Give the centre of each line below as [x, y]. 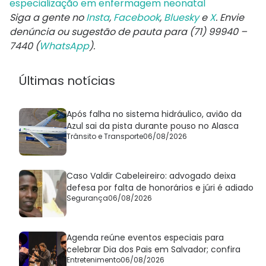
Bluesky [181, 17]
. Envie [230, 17]
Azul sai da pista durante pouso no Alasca [153, 126]
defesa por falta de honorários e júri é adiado [160, 187]
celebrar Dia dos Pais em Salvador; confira [153, 249]
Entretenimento [94, 259]
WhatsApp [64, 46]
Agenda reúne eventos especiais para [145, 237]
